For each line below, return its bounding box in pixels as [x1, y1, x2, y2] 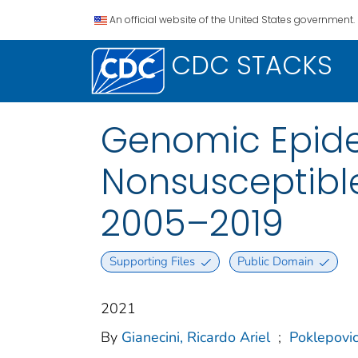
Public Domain [237, 253, 314, 270]
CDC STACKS [171, 47, 332, 83]
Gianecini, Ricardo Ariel [121, 328, 270, 348]
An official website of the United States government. [109, 13, 355, 26]
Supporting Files [109, 253, 195, 270]
